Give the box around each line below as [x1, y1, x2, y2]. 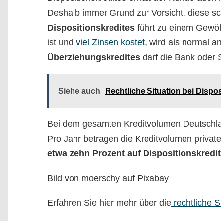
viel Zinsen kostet [76, 37, 145, 47]
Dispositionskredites [47, 23, 135, 33]
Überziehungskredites [47, 52, 140, 62]
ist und [47, 37, 76, 47]
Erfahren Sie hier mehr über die [47, 198, 171, 208]
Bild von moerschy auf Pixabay [47, 173, 169, 183]
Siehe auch [58, 87, 100, 95]
